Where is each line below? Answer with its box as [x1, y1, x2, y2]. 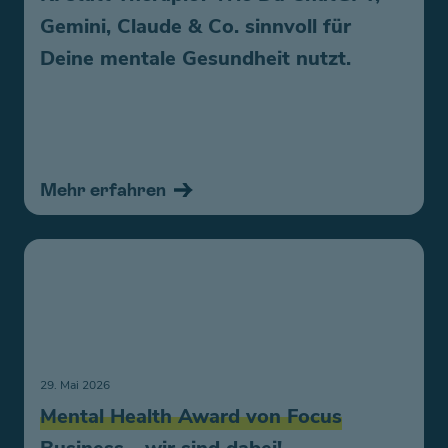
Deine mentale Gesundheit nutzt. [40, 45, 351, 73]
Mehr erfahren [40, 179, 166, 201]
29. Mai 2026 [40, 377, 110, 394]
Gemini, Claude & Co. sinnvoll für [40, 13, 351, 41]
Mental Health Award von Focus [40, 403, 342, 431]
